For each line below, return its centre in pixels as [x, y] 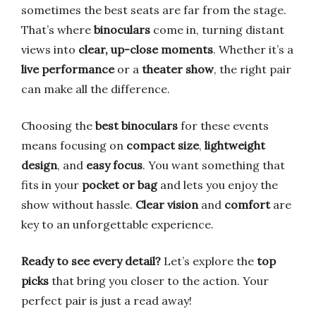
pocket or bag [120, 185]
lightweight [235, 145]
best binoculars [136, 126]
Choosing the [58, 126]
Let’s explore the [209, 261]
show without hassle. [78, 205]
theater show [178, 69]
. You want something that [214, 165]
